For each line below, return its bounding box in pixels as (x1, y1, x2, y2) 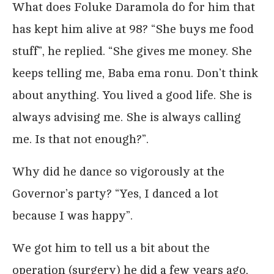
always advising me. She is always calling (12, 109, 241, 124)
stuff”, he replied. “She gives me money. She (12, 43, 252, 58)
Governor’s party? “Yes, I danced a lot (12, 186, 218, 201)
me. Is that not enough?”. (12, 131, 149, 146)
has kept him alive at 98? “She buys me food (12, 21, 254, 36)
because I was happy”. (12, 208, 133, 223)
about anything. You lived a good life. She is (12, 87, 252, 102)
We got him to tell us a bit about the (12, 240, 210, 255)
